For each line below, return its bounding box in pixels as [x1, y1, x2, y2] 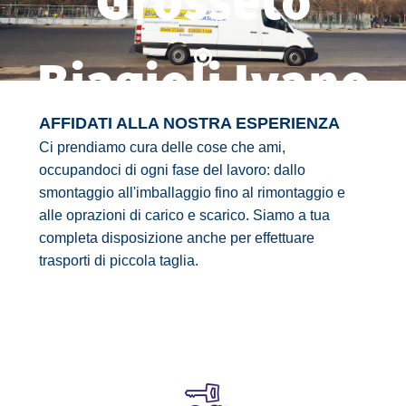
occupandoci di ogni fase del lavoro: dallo [38, 162, 305, 178]
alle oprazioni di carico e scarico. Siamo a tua [38, 208, 330, 223]
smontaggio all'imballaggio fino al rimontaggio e [38, 185, 345, 200]
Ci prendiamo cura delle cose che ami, [38, 140, 285, 155]
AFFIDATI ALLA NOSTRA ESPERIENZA [38, 114, 340, 132]
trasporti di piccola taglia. [38, 253, 198, 268]
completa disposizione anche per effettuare [38, 230, 314, 246]
